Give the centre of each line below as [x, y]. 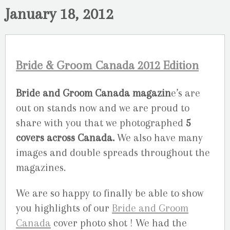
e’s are [186, 93]
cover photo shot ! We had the [119, 223]
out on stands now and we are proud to [103, 108]
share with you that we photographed [101, 123]
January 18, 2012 [59, 13]
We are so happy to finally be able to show [110, 193]
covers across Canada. [66, 138]
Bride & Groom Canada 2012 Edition [107, 65]
